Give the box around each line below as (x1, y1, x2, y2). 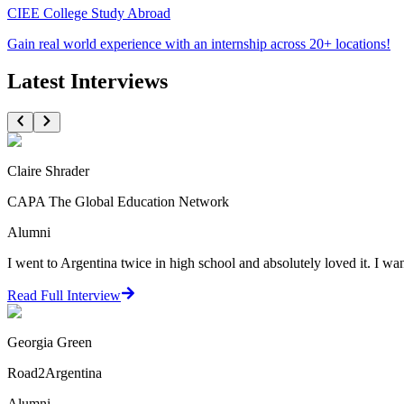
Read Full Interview (7, 287, 121, 303)
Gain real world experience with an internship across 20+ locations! (7, 35, 390, 51)
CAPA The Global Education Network (7, 193, 229, 209)
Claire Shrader (7, 162, 89, 179)
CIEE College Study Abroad (7, 5, 170, 21)
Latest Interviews (7, 69, 168, 94)
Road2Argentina (7, 364, 102, 381)
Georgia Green (7, 334, 92, 350)
